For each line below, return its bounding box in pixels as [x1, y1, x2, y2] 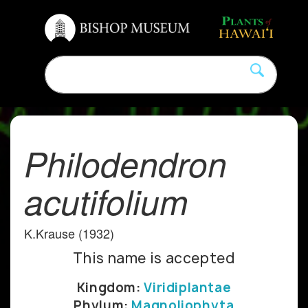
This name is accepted [73, 248, 235, 267]
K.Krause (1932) [24, 223, 114, 242]
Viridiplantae [144, 278, 232, 296]
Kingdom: [76, 278, 144, 296]
